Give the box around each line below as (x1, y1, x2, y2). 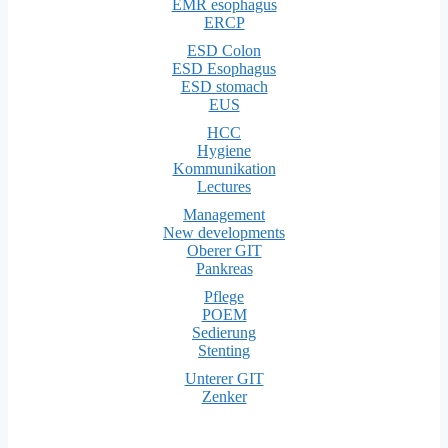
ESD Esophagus (172, 59, 276, 77)
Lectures (197, 177, 251, 195)
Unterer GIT (184, 369, 264, 387)
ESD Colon (187, 41, 261, 59)
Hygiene (197, 141, 251, 159)
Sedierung (192, 323, 256, 341)
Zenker (201, 387, 247, 405)
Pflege (204, 287, 244, 305)
